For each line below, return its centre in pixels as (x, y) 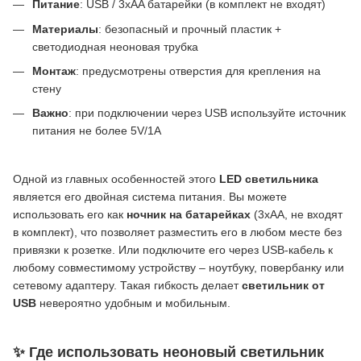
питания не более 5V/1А (97, 131)
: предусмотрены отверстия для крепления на (198, 71)
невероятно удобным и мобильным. (133, 303)
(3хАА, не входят (297, 214)
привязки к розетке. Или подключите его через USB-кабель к (173, 249)
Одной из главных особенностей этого (116, 178)
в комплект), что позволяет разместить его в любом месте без (177, 232)
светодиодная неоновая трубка (115, 46)
